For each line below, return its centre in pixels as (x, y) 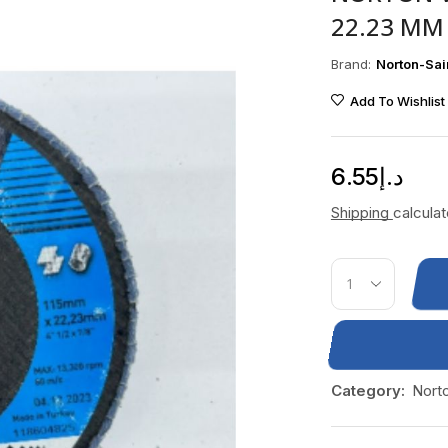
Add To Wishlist (397, 101)
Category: (367, 391)
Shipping (361, 213)
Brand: (350, 63)
